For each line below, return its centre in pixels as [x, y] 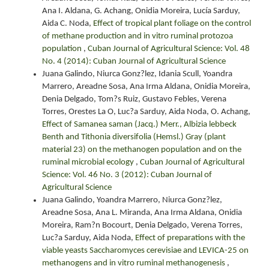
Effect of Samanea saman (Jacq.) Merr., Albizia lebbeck [139, 124]
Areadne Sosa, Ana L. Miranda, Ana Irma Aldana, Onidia [142, 213]
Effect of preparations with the [190, 238]
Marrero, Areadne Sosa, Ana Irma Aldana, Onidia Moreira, [146, 86]
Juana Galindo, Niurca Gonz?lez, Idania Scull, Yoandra [137, 74]
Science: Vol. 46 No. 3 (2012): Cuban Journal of [127, 175]
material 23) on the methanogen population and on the [142, 150]
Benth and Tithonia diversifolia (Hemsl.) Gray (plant [134, 137]
